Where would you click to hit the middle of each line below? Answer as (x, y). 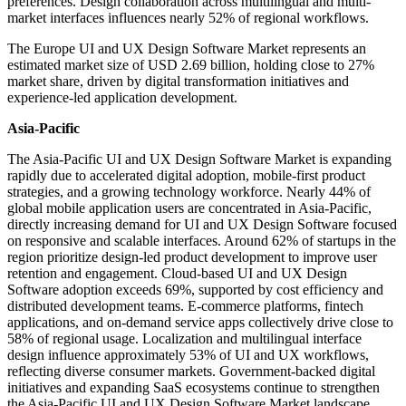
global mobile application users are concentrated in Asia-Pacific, (189, 208)
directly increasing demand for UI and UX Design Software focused (202, 225)
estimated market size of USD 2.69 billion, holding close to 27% (191, 65)
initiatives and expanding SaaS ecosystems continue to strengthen (193, 388)
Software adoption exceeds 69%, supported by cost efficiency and (195, 290)
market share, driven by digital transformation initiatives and (178, 82)
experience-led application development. (122, 98)
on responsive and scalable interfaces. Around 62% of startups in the (202, 241)
